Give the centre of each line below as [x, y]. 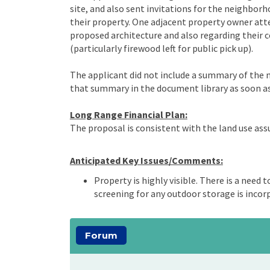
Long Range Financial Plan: [128, 114]
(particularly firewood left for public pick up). [161, 48]
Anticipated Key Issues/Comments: [146, 160]
